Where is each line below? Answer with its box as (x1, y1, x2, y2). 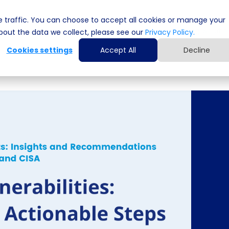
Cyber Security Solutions (61, 26, 152, 35)
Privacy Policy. (143, 27, 195, 37)
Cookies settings (6, 45, 73, 56)
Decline (184, 45, 210, 56)
